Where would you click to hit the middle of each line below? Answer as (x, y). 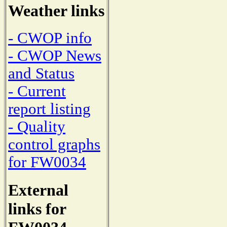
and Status (41, 74)
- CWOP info (50, 38)
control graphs (54, 145)
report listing (49, 109)
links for (37, 209)
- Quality (37, 127)
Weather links (56, 10)
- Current (37, 91)
